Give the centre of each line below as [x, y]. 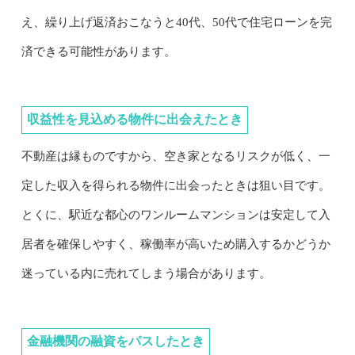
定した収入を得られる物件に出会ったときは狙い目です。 [176, 186]
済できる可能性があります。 [98, 52]
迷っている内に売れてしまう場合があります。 [146, 274]
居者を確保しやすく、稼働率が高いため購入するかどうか [176, 244]
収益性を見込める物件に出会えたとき [134, 120]
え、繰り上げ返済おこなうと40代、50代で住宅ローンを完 [176, 23]
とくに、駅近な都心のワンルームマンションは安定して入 [176, 215]
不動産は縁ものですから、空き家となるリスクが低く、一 [176, 157]
